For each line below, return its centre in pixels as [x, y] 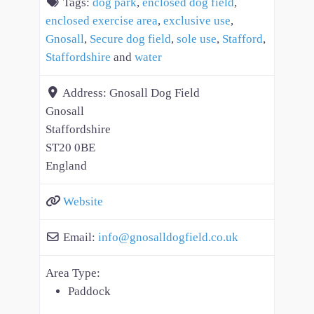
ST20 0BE [70, 148]
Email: [81, 238]
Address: [86, 93]
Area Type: [73, 273]
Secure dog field [130, 39]
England [66, 166]
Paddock [89, 292]
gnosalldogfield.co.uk [184, 238]
